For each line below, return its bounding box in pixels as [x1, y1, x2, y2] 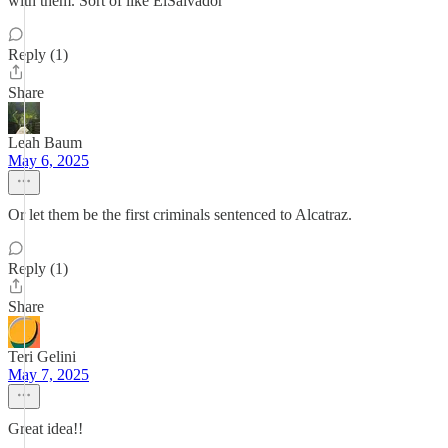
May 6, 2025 [8, 152, 89, 169]
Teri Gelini [8, 348, 76, 365]
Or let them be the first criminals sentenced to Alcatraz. [8, 206, 352, 223]
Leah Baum [8, 134, 82, 151]
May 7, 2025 [8, 366, 89, 383]
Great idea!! [8, 420, 83, 437]
